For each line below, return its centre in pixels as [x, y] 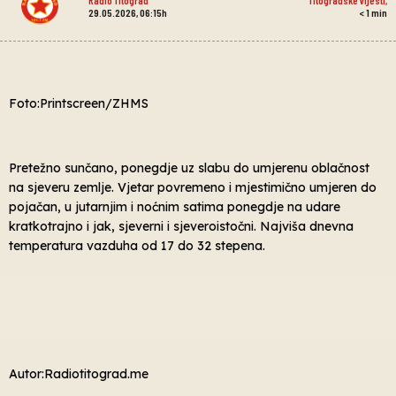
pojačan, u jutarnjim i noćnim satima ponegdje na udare [175, 206]
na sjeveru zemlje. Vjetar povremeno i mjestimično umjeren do [193, 187]
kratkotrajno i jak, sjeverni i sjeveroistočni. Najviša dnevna [181, 226]
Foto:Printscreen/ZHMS [79, 103]
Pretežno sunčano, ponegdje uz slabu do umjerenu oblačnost [189, 168]
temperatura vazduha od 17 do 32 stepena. [137, 245]
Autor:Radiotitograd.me [79, 374]
